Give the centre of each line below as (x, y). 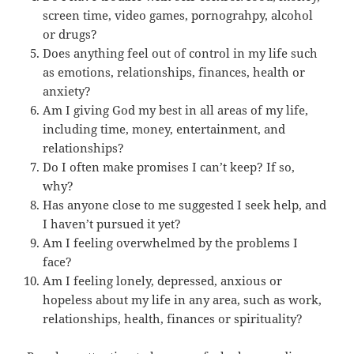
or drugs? (70, 34)
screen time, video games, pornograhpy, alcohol (178, 15)
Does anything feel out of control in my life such (181, 53)
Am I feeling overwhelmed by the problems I (171, 243)
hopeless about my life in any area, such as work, (183, 300)
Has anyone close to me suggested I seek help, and (185, 205)
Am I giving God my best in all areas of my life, (176, 110)
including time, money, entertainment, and (164, 129)
